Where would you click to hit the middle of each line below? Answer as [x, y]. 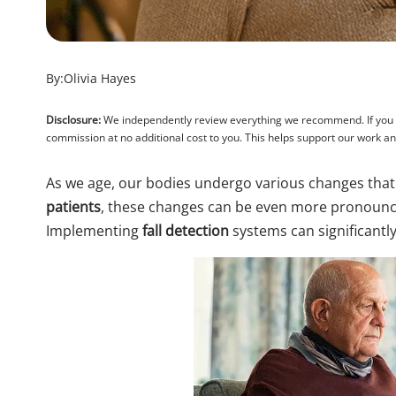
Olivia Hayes [100, 78]
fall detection [186, 231]
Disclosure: [73, 120]
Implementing [94, 231]
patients [73, 207]
